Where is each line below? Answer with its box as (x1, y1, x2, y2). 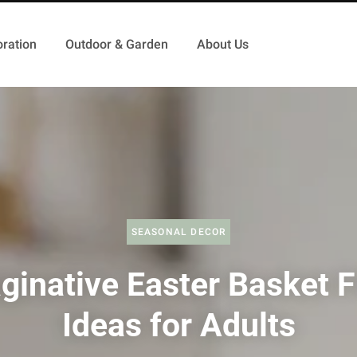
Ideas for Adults (61, 305, 296, 344)
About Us (197, 37, 249, 52)
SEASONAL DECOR (131, 226, 226, 237)
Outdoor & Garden (65, 37, 169, 52)
